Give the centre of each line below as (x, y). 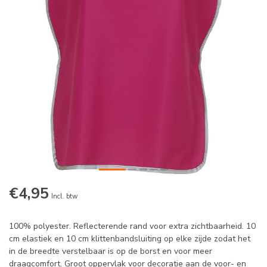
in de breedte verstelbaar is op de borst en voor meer (111, 252)
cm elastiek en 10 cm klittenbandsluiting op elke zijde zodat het (130, 239)
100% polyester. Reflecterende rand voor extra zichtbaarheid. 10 (132, 226)
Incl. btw (64, 197)
